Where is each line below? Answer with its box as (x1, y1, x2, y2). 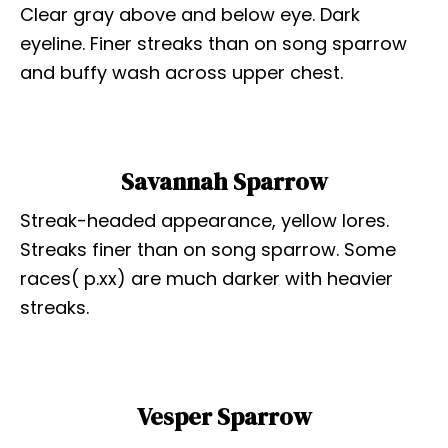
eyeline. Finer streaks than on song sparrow (20, 31, 407, 57)
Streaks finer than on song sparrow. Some (20, 237, 396, 263)
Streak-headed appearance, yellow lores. (20, 208, 389, 234)
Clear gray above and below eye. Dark (20, 2, 360, 28)
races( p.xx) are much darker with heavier (20, 266, 393, 292)
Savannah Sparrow (120, 165, 328, 199)
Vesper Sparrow (136, 400, 312, 434)
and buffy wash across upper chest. (20, 60, 343, 86)
